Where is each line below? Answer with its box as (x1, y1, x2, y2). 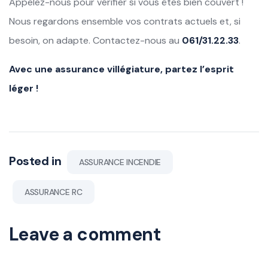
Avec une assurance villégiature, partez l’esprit (9, 62, 234, 75)
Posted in (9, 153, 64, 169)
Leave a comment (9, 222, 160, 246)
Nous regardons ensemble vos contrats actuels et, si (9, 14, 240, 28)
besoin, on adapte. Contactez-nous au (9, 33, 182, 47)
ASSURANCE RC (25, 186, 83, 197)
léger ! (9, 81, 38, 95)
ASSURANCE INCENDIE (79, 156, 161, 167)
